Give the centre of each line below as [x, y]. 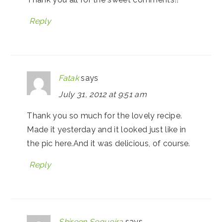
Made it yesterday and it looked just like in [107, 129]
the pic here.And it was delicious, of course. [109, 143]
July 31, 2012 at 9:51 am [103, 94]
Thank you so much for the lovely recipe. [105, 115]
